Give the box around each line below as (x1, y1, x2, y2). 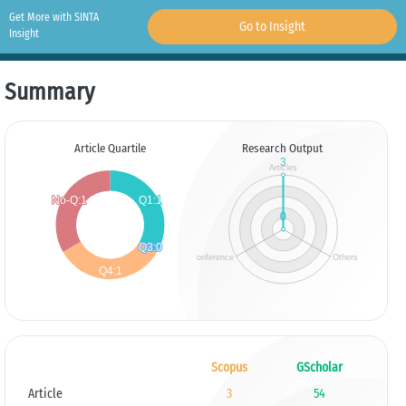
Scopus (210, 360, 247, 375)
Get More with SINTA (9, 11, 99, 24)
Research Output (242, 141, 324, 155)
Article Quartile (73, 141, 146, 155)
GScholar (295, 360, 343, 375)
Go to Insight (238, 19, 305, 34)
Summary (5, 78, 94, 106)
